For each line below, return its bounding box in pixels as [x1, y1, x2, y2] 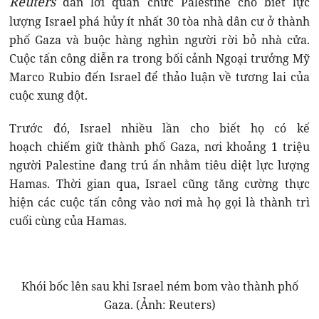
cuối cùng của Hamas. [9, 213, 127, 229]
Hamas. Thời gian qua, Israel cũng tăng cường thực [9, 176, 310, 192]
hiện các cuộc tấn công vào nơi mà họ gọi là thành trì [9, 194, 310, 211]
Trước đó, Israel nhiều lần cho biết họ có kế [9, 120, 310, 137]
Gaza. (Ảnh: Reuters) [103, 297, 216, 313]
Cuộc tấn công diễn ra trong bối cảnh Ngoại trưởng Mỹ [9, 51, 310, 67]
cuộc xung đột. [9, 88, 88, 104]
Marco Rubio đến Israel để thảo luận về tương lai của [9, 69, 310, 85]
